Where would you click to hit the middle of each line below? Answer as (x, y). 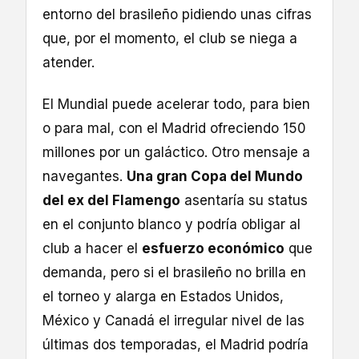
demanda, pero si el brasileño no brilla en (174, 273)
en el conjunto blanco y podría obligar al (171, 225)
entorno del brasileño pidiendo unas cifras (177, 15)
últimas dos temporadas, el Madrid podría (175, 345)
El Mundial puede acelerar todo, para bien (176, 105)
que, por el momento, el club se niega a (170, 39)
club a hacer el (92, 249)
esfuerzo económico (213, 249)
